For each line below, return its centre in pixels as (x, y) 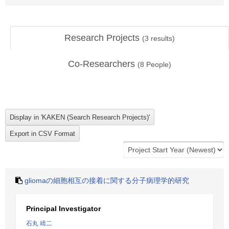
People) (158, 64)
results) (162, 38)
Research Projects (103, 38)
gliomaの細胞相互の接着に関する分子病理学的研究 (107, 180)
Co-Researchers (103, 64)
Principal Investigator (63, 209)
